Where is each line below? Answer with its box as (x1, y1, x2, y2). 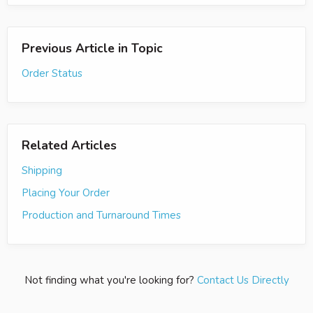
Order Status (22, 66, 82, 80)
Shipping (22, 163, 62, 177)
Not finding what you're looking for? (24, 272, 197, 287)
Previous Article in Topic (22, 39, 163, 57)
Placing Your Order (22, 185, 110, 200)
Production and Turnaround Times (22, 208, 181, 222)
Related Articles (22, 136, 117, 154)
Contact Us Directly (196, 272, 289, 287)
